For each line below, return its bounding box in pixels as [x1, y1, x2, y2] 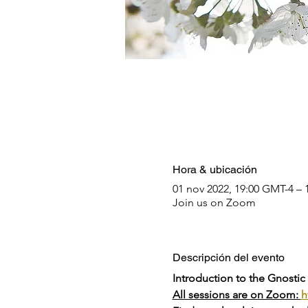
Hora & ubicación [172, 163, 257, 176]
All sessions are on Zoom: [172, 288, 301, 301]
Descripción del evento [172, 251, 285, 264]
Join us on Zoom [172, 196, 256, 209]
